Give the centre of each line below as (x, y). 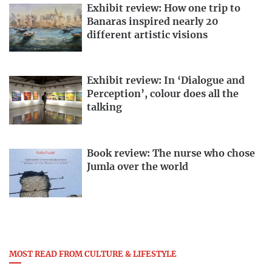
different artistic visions (147, 35)
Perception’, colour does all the (163, 94)
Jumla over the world (138, 167)
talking (104, 108)
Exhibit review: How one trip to (164, 8)
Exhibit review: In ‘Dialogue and (166, 81)
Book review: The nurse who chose (171, 154)
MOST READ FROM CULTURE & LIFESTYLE (93, 255)
